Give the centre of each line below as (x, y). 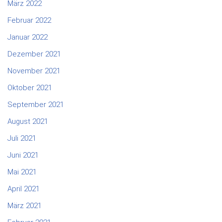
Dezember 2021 (34, 54)
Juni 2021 (23, 155)
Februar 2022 (29, 21)
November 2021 (34, 71)
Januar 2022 (28, 37)
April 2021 (24, 189)
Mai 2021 (22, 172)
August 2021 (28, 122)
